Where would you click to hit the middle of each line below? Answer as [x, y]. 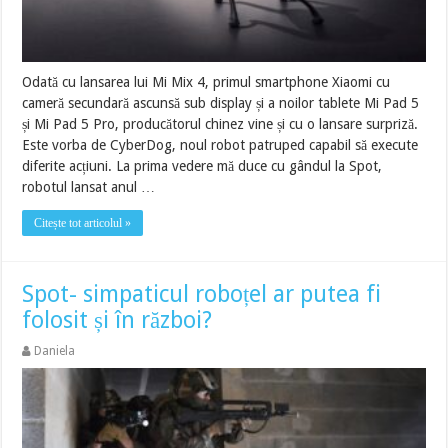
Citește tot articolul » [83, 222]
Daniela [55, 350]
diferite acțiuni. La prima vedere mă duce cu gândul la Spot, [202, 165]
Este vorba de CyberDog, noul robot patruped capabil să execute [220, 144]
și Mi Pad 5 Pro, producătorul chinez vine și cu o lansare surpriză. [220, 123]
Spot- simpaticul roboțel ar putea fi [202, 294]
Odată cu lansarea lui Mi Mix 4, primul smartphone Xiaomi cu [206, 81]
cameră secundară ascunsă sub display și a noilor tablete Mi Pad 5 [221, 102]
